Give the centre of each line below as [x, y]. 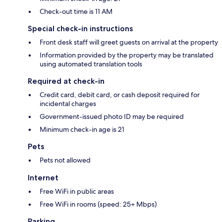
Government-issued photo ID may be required [112, 117]
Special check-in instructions [80, 29]
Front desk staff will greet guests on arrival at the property [129, 42]
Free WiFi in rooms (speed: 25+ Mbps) [98, 204]
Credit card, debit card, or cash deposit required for [120, 95]
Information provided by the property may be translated [127, 55]
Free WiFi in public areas [77, 192]
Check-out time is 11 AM [76, 12]
